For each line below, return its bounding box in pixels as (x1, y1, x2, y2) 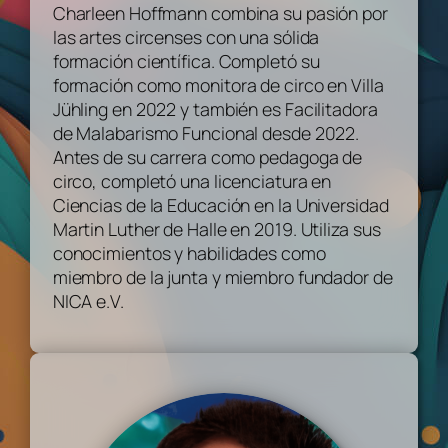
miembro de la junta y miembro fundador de (52, 264, 393, 289)
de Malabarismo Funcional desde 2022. (52, 120, 360, 145)
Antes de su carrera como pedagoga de (52, 144, 363, 169)
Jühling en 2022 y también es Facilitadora (52, 96, 378, 121)
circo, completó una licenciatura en (52, 168, 332, 193)
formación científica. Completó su (52, 48, 320, 73)
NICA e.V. (52, 288, 124, 313)
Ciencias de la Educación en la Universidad (52, 192, 389, 217)
